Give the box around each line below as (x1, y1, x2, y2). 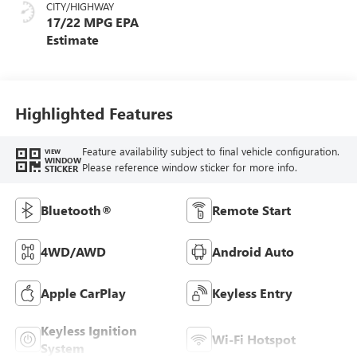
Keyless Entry (212, 284, 292, 302)
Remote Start (212, 202, 291, 219)
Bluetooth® (40, 202, 112, 219)
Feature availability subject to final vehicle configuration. (81, 144, 339, 159)
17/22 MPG (45, 14, 112, 31)
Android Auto (212, 243, 294, 261)
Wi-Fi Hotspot (212, 331, 296, 348)
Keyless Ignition (40, 322, 137, 339)
